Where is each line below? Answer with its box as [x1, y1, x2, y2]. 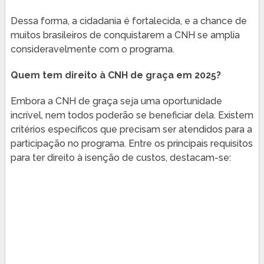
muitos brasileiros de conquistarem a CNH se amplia [10, 29, 240, 41]
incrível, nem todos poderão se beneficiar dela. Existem [10, 109, 253, 121]
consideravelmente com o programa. [10, 43, 174, 55]
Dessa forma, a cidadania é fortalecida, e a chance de [10, 15, 247, 27]
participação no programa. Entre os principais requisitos [10, 137, 253, 149]
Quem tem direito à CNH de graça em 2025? [10, 69, 221, 81]
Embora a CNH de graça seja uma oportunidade [10, 95, 222, 107]
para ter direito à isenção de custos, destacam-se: [10, 151, 231, 163]
